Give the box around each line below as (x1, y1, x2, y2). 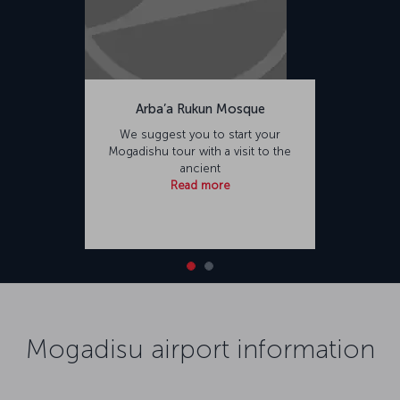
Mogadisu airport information (25, 332, 375, 365)
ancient (179, 161, 221, 175)
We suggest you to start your (120, 127, 280, 141)
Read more (170, 178, 230, 192)
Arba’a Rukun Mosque (135, 100, 265, 117)
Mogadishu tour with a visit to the (109, 144, 291, 158)
